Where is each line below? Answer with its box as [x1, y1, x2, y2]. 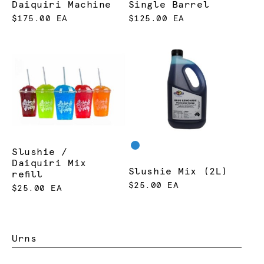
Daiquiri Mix [12, 159, 87, 169]
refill [12, 170, 43, 180]
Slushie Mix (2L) [128, 167, 228, 177]
